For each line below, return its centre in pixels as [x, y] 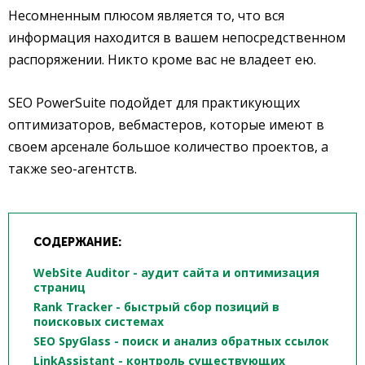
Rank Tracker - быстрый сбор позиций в [156, 307]
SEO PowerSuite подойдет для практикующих [154, 103]
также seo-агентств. [73, 169]
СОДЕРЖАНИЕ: [77, 243]
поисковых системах [99, 322]
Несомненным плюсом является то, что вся [146, 16]
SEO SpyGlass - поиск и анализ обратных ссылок [181, 341]
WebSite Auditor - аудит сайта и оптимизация [176, 273]
